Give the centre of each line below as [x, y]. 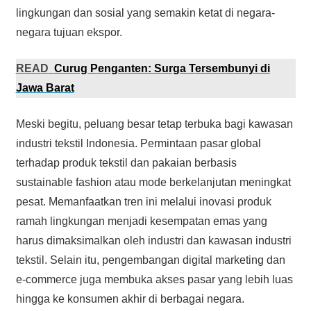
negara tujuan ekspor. [69, 32]
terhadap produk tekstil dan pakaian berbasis [126, 162]
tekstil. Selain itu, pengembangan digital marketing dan [150, 260]
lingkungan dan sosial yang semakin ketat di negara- [145, 12]
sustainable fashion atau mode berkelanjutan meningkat [153, 182]
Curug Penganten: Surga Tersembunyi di [162, 68]
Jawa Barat [45, 87]
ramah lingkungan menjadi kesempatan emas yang [141, 221]
